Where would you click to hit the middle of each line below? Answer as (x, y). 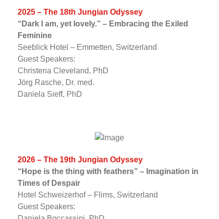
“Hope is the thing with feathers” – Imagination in (108, 171)
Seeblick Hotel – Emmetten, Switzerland (87, 47)
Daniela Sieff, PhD (50, 94)
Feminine (34, 35)
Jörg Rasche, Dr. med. (56, 82)
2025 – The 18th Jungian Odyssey (80, 12)
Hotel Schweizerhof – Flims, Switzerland (88, 195)
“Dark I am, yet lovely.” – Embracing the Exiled (103, 23)
